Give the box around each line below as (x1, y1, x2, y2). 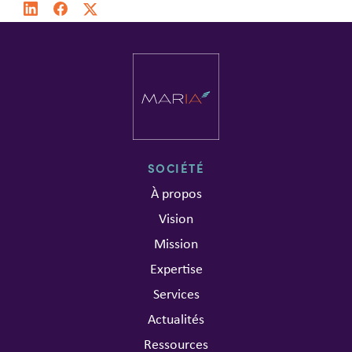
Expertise (149, 259, 203, 278)
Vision (159, 209, 193, 228)
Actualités (148, 310, 204, 328)
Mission (154, 234, 198, 253)
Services (152, 284, 200, 303)
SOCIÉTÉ (147, 159, 205, 176)
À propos (150, 184, 202, 203)
